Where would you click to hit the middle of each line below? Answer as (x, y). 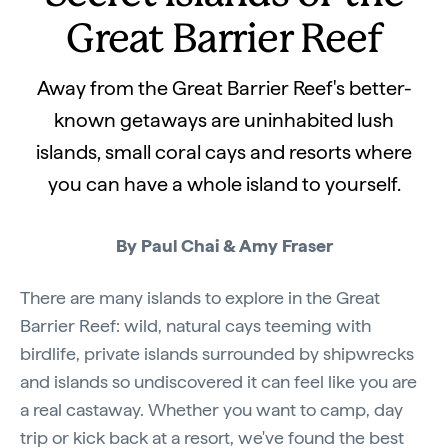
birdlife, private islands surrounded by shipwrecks (217, 353)
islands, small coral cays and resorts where (224, 152)
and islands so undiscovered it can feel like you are (218, 381)
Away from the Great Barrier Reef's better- (224, 88)
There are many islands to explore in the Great (200, 297)
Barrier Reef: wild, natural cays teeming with (195, 325)
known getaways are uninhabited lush (224, 120)
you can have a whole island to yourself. (224, 184)
